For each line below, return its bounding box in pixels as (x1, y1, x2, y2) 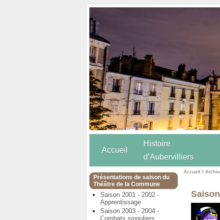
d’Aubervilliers (143, 153, 193, 162)
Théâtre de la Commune (93, 181, 160, 188)
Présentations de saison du (93, 174, 169, 181)
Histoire (143, 139, 170, 148)
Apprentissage (100, 198, 141, 206)
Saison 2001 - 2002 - (100, 191, 159, 199)
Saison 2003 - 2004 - (100, 207, 159, 215)
